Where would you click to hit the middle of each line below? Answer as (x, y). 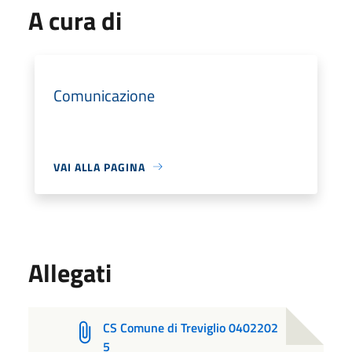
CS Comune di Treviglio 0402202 (191, 327)
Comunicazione (104, 95)
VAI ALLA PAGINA (99, 167)
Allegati (70, 272)
